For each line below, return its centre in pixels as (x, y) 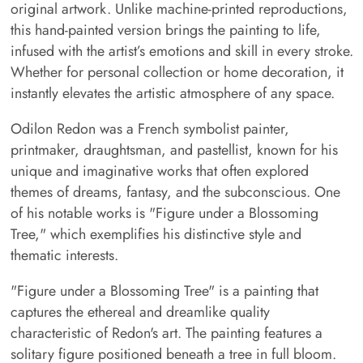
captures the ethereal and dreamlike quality (140, 312)
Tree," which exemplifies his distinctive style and (156, 235)
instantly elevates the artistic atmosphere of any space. (172, 94)
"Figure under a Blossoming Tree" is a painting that (164, 290)
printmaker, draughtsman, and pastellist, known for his (174, 150)
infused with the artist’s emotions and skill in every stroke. (181, 51)
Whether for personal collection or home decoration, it (177, 73)
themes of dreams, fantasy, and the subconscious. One (175, 192)
